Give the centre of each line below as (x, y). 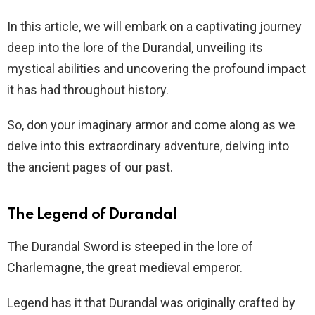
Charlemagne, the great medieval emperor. (125, 268)
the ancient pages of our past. (90, 167)
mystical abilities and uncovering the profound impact (156, 69)
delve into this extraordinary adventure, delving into (148, 146)
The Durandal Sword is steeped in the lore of (130, 246)
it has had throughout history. (88, 90)
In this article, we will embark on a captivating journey (154, 26)
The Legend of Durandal (92, 215)
